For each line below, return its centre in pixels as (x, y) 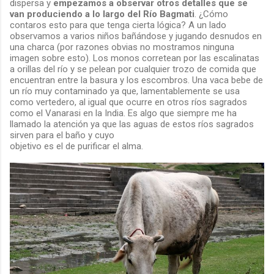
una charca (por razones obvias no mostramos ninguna (122, 47)
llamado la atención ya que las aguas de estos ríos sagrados (132, 124)
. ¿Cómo (211, 14)
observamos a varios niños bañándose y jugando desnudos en (136, 36)
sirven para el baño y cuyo (62, 135)
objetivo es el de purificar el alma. (76, 146)
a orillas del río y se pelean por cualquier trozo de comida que (133, 69)
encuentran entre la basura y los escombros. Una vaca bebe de (136, 80)
